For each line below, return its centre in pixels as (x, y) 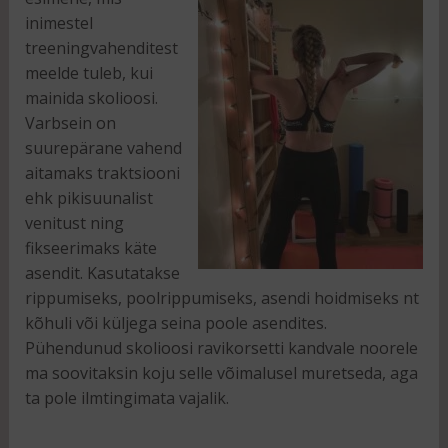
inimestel (58, 23)
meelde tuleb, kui (88, 73)
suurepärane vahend (103, 148)
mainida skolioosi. (91, 98)
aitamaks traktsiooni (102, 173)
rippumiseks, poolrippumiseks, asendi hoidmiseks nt (221, 298)
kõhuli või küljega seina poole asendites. (175, 323)
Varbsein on (70, 123)
